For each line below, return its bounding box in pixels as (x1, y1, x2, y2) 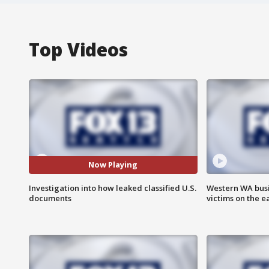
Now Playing (88, 159, 138, 171)
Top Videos (29, 37, 128, 62)
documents (29, 192, 71, 204)
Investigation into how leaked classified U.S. (29, 182, 196, 193)
